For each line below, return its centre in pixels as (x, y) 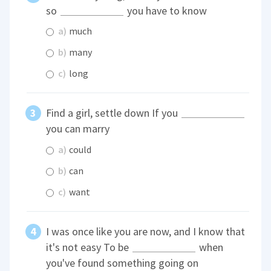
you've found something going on (122, 263)
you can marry (78, 129)
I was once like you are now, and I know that (146, 231)
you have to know (166, 10)
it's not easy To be (89, 247)
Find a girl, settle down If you (113, 113)
